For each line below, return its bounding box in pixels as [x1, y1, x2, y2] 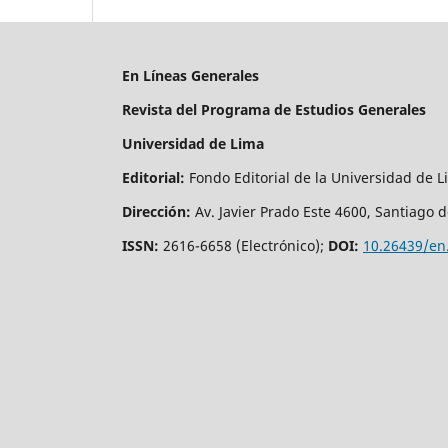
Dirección [122, 202, 186, 222]
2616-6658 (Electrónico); [159, 236, 324, 256]
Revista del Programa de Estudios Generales [122, 100, 426, 120]
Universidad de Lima [122, 134, 264, 154]
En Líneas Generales [122, 66, 259, 86]
